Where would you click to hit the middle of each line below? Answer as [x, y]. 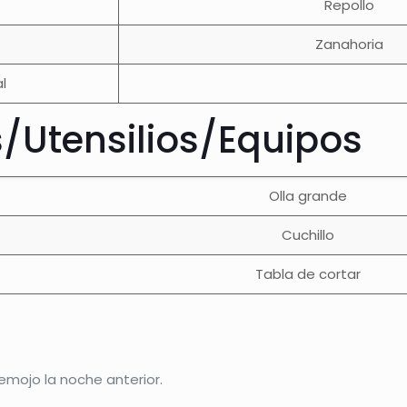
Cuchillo [308, 235]
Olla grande [308, 196]
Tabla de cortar [308, 274]
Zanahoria [349, 44]
